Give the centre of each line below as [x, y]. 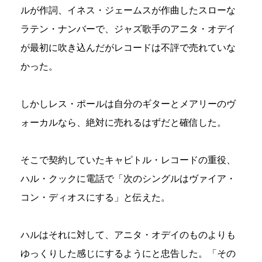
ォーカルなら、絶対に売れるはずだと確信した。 [123, 122]
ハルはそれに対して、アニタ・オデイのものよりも [128, 235]
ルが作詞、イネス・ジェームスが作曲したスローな [128, 10]
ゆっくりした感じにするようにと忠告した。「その [128, 253]
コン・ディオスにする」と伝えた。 [95, 197]
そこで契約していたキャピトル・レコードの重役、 [128, 160]
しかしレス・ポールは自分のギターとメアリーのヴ [128, 104]
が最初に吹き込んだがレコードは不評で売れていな [128, 47]
